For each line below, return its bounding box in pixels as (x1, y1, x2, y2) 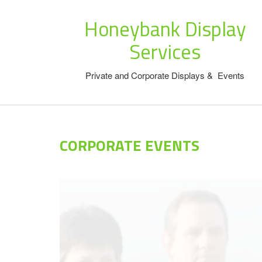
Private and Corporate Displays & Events (85, 69, 244, 81)
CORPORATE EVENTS (60, 134, 199, 157)
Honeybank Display (84, 13, 246, 44)
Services (129, 36, 201, 67)
